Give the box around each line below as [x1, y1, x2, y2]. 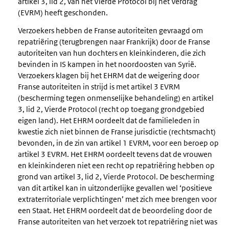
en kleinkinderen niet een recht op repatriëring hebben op [18, 161, 215, 171]
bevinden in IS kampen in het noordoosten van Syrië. [18, 59, 196, 70]
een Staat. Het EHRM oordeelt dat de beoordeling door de [18, 205, 212, 216]
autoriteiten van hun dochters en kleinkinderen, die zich [18, 48, 206, 58]
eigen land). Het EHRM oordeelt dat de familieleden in [18, 116, 200, 126]
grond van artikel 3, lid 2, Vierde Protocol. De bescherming [18, 172, 214, 182]
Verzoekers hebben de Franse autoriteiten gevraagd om [18, 26, 203, 36]
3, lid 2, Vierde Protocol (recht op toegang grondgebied [18, 104, 204, 114]
